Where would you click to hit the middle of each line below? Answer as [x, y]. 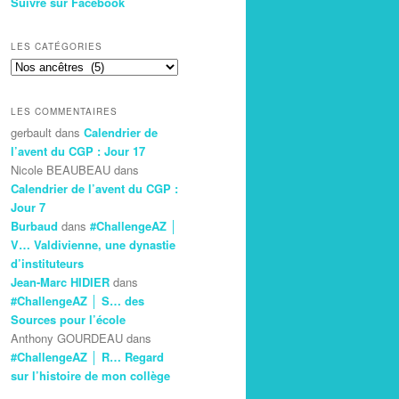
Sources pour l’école [68, 319]
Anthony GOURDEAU [67, 338]
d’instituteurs [47, 263]
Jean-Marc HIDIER [60, 281]
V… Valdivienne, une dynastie [93, 244]
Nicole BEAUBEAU [61, 169]
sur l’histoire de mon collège [90, 375]
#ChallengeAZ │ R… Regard [87, 356]
